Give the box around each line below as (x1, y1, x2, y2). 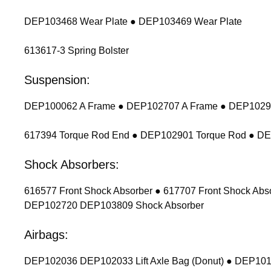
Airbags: (24, 227, 68, 241)
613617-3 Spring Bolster (24, 45, 129, 56)
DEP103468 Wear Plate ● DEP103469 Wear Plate (24, 16, 242, 27)
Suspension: (24, 73, 90, 87)
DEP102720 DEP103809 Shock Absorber (24, 200, 204, 211)
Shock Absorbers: (24, 157, 119, 171)
